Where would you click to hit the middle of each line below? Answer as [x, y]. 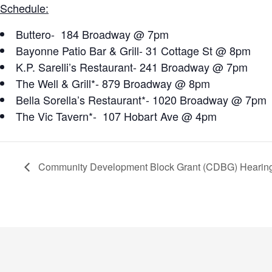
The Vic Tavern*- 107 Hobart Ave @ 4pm [116, 116]
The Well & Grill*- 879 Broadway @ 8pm [113, 83]
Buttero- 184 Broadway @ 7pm [92, 34]
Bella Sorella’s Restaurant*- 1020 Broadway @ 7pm [141, 100]
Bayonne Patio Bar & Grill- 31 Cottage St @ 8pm [133, 51]
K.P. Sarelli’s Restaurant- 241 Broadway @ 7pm [132, 67]
